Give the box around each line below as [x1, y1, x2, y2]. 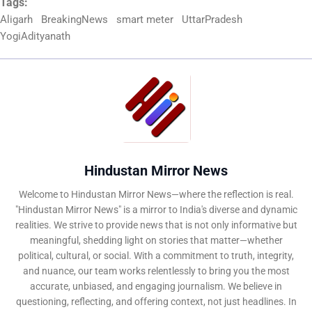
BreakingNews [41, 13, 108, 26]
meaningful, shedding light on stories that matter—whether [29, 235, 283, 247]
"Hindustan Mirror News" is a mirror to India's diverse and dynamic [15, 204, 297, 216]
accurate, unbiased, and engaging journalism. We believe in [30, 281, 282, 292]
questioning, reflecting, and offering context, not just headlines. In [15, 296, 297, 308]
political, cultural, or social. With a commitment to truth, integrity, [18, 250, 294, 262]
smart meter [116, 13, 173, 26]
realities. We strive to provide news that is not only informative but [15, 219, 297, 231]
